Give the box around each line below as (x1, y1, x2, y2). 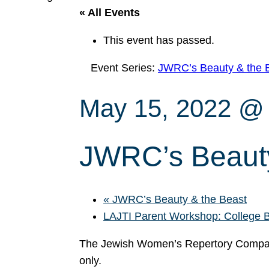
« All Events (79, 7, 140, 19)
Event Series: (91, 62, 158, 74)
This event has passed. (103, 34, 214, 46)
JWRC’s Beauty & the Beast (109, 193, 247, 205)
